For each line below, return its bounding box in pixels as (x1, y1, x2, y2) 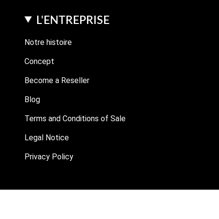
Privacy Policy (24, 152, 73, 161)
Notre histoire (24, 37, 72, 47)
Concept (24, 56, 54, 66)
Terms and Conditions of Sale (24, 113, 126, 123)
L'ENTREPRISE (36, 12, 110, 26)
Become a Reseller (24, 75, 89, 85)
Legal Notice (24, 132, 69, 142)
